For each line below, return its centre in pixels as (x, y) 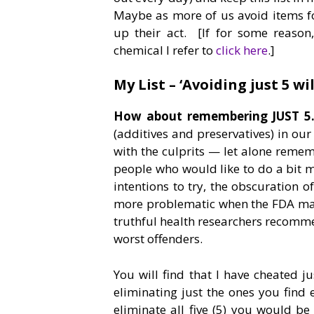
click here (242, 50)
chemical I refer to (165, 50)
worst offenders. (158, 239)
